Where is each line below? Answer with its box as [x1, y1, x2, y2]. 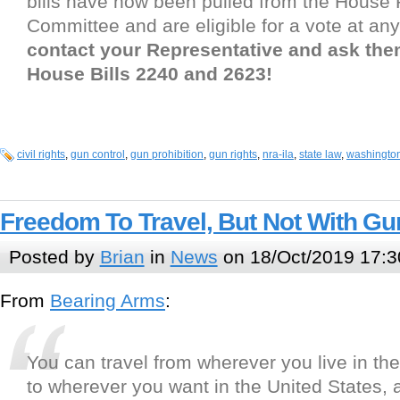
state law [299, 147, 341, 161]
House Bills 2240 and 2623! [27, 62, 272, 84]
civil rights [17, 147, 65, 161]
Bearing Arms [50, 289, 165, 311]
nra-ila [262, 147, 294, 161]
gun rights [209, 147, 257, 161]
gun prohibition [130, 147, 204, 161]
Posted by [8, 246, 100, 268]
